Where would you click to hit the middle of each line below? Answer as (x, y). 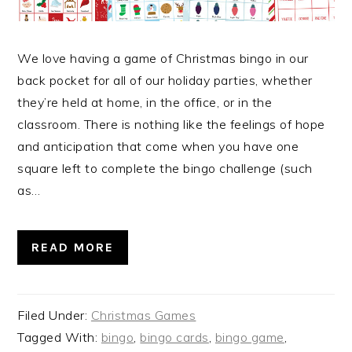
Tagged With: (59, 337)
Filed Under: (54, 315)
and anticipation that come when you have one (158, 146)
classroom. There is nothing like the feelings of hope (171, 124)
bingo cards (174, 337)
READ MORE (73, 247)
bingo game (249, 337)
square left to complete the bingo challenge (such (165, 168)
